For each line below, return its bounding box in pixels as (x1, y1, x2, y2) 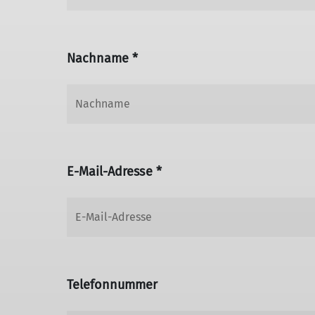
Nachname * (66, 51, 139, 66)
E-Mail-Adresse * (66, 164, 162, 179)
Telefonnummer (66, 277, 158, 292)
